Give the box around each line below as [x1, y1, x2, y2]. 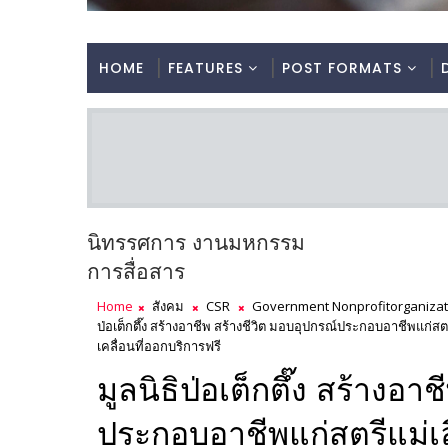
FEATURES [168, 58, 243, 79]
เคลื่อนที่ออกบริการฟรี [97, 337, 221, 356]
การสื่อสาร [87, 257, 185, 287]
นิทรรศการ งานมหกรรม [87, 228, 305, 258]
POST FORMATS [282, 58, 402, 79]
